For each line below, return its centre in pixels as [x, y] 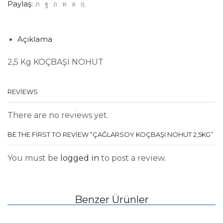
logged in [80, 158]
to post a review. [132, 158]
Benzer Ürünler [111, 199]
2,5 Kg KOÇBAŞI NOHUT [56, 62]
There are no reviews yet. [58, 115]
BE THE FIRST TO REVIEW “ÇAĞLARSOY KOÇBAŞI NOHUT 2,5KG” [110, 134]
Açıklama [35, 40]
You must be [34, 158]
